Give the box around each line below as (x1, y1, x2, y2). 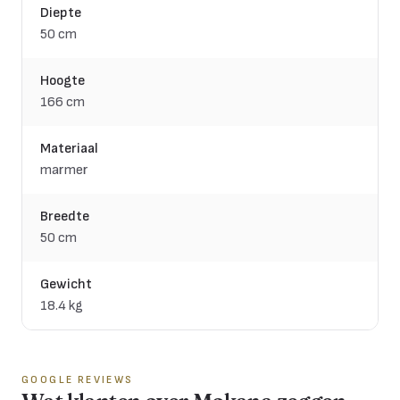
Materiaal (40, 139, 98, 157)
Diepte (40, 4, 81, 21)
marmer (40, 161, 88, 179)
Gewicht (40, 275, 92, 293)
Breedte (40, 207, 89, 225)
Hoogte (40, 71, 85, 89)
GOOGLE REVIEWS (21, 372, 134, 387)
